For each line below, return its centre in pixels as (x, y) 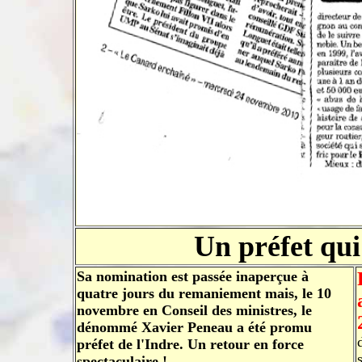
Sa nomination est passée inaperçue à (193, 276)
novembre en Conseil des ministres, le (194, 310)
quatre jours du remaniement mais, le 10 (204, 293)
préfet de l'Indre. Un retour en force (190, 344)
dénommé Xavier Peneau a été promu (194, 327)
